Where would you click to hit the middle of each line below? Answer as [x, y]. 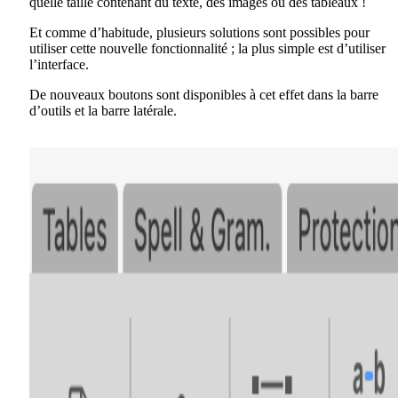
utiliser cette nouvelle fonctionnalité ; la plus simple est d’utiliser [207, 48]
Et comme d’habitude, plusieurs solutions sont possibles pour [199, 32]
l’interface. [59, 64]
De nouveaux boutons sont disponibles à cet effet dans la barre [204, 94]
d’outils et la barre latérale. [103, 110]
